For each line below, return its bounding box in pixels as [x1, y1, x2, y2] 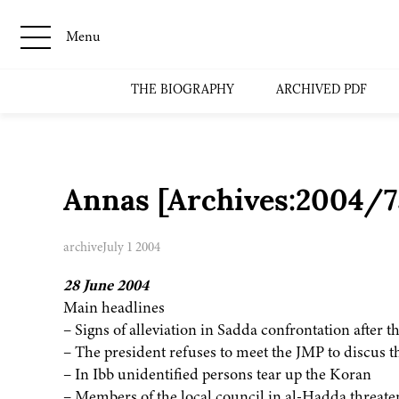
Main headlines [62, 297, 165, 319]
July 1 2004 [102, 238, 160, 256]
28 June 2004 [62, 274, 149, 297]
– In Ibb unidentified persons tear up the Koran [62, 363, 371, 386]
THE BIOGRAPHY [131, 83, 235, 97]
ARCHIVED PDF [276, 83, 368, 97]
